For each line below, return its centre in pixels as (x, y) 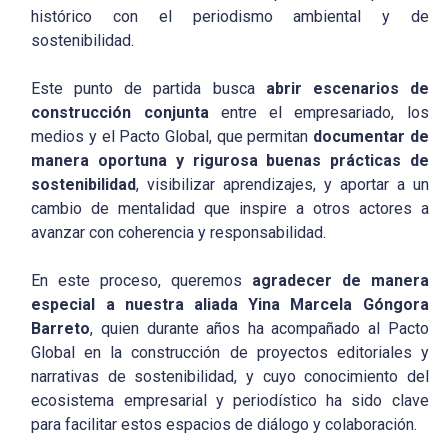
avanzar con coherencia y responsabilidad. (179, 233)
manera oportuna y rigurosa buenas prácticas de (230, 161)
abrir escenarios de (347, 89)
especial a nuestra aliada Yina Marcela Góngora (230, 305)
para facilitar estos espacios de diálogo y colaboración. (224, 425)
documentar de (370, 137)
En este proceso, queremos (141, 281)
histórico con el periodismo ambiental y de (230, 17)
